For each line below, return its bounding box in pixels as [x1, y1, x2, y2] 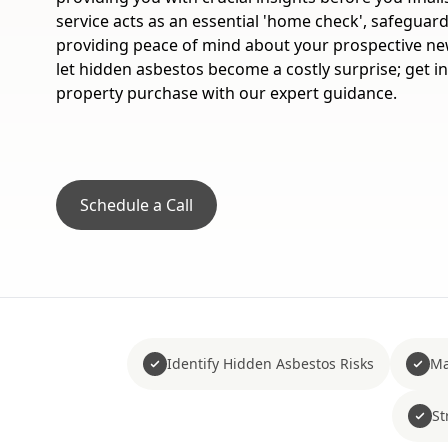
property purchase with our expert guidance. [56, 82, 397, 104]
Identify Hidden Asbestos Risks [167, 354, 374, 373]
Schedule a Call [80, 194, 193, 216]
